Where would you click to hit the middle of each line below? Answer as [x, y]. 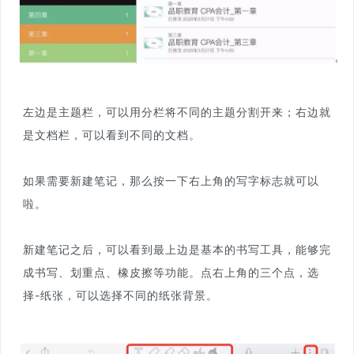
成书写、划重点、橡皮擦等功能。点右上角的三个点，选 [171, 272]
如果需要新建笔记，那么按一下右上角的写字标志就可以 [171, 180]
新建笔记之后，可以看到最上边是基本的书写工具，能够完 [177, 249]
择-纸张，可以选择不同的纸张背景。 [121, 295]
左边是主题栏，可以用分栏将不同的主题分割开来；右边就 [177, 111]
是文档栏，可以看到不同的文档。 [112, 134]
